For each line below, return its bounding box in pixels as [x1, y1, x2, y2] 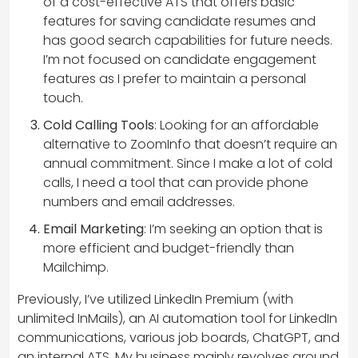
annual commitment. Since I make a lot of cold [43, 153, 332, 173]
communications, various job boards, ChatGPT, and [18, 328, 340, 347]
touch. [43, 88, 83, 107]
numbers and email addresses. [43, 192, 235, 211]
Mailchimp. [43, 257, 109, 276]
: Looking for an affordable [154, 115, 319, 134]
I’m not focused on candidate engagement [43, 50, 316, 69]
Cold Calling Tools [43, 115, 154, 134]
